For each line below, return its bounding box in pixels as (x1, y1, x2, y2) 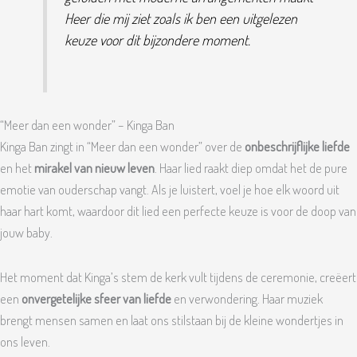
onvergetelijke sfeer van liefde (22, 289, 171, 307)
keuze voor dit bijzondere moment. (64, 29, 250, 49)
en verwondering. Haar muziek (171, 289, 323, 307)
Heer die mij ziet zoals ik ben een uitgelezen (64, 8, 297, 27)
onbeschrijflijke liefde (245, 138, 350, 155)
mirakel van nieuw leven (34, 159, 155, 177)
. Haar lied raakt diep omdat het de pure (155, 159, 347, 177)
